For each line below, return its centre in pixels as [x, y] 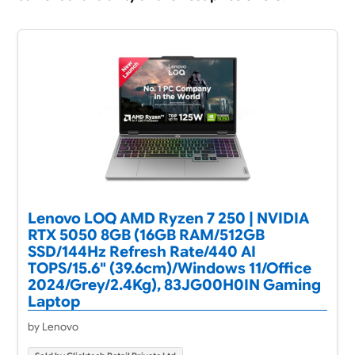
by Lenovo [53, 326]
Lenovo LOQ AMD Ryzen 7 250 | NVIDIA [168, 218]
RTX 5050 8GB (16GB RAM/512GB [146, 235]
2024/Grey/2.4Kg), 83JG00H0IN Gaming [174, 284]
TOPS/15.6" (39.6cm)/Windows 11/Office [169, 268]
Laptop [53, 301]
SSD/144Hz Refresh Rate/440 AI [141, 251]
